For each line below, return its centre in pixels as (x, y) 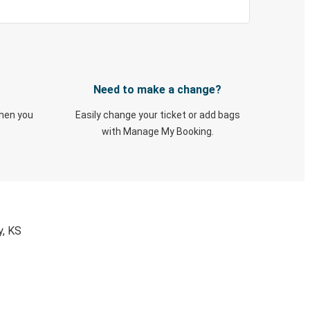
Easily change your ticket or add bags (157, 115)
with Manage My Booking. (157, 131)
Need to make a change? (157, 90)
